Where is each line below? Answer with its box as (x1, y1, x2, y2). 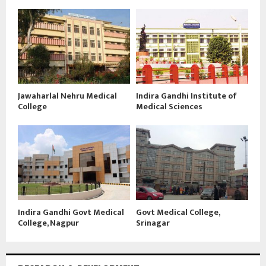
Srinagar (136, 216, 170, 230)
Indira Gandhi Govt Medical (18, 205, 124, 219)
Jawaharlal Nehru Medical (18, 88, 117, 103)
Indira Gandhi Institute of (136, 88, 237, 103)
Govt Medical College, (136, 205, 220, 219)
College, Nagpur (18, 216, 79, 230)
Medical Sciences (136, 99, 202, 113)
